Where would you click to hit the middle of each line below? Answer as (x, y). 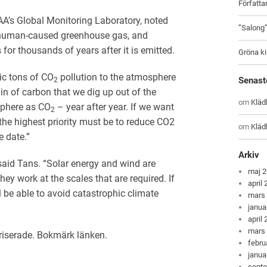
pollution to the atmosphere (117, 77)
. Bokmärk (55, 235)
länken (91, 235)
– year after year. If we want (114, 107)
